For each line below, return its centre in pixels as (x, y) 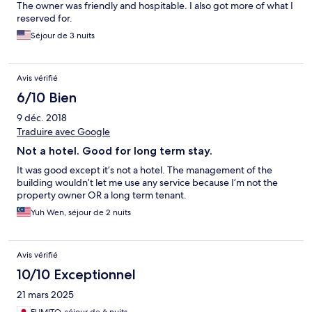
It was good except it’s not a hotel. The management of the (145, 170)
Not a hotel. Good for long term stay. (115, 151)
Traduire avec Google (63, 132)
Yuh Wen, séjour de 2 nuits (81, 213)
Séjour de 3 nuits (63, 36)
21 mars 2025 (45, 295)
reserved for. (45, 18)
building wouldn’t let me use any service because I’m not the (147, 183)
